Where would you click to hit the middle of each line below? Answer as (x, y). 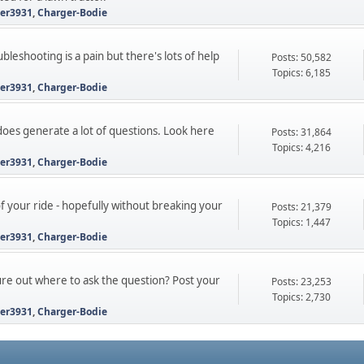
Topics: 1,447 (301, 222)
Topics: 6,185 (301, 73)
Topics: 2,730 (301, 297)
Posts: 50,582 (301, 57)
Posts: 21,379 (301, 207)
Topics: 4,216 (301, 147)
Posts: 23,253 (301, 282)
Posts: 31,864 (301, 132)
